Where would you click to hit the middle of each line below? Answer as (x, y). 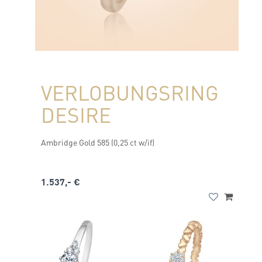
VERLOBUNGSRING (130, 92)
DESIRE (76, 115)
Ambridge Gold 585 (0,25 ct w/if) (98, 142)
